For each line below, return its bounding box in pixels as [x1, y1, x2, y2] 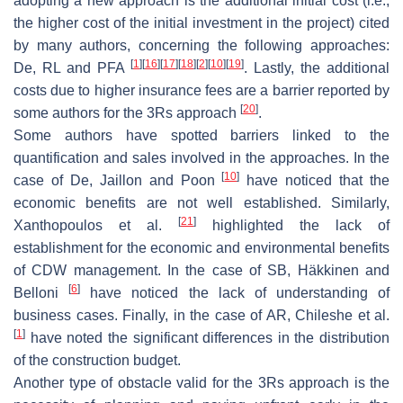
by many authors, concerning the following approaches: [13, 37, 390, 53]
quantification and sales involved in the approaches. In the [13, 149, 390, 166]
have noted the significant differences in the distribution [25, 329, 390, 345]
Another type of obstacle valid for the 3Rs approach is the [13, 374, 390, 390]
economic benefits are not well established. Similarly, [13, 194, 390, 210]
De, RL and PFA [13, 59, 130, 76]
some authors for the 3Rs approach [13, 104, 240, 121]
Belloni [13, 284, 69, 300]
